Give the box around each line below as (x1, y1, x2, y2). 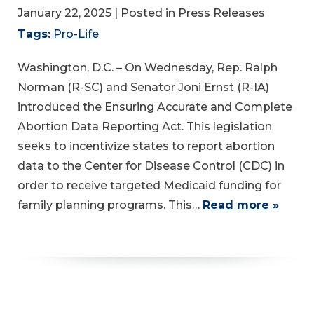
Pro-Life (53, 27, 99, 41)
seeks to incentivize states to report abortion (18, 139, 275, 153)
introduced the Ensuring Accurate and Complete (18, 100, 292, 114)
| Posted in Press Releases (114, 6, 265, 20)
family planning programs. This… (18, 198, 203, 212)
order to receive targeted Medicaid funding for (18, 178, 281, 192)
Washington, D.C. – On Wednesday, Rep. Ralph (18, 60, 278, 74)
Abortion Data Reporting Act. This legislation (18, 119, 272, 133)
